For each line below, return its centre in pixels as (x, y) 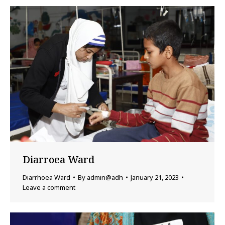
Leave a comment (49, 188)
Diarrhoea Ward (46, 178)
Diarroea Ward (59, 160)
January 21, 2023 (155, 178)
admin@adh (105, 178)
